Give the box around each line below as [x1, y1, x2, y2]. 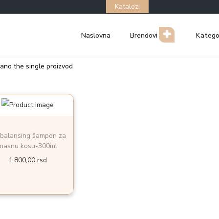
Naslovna [81, 31, 110, 40]
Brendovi [130, 31, 159, 40]
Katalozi [115, 2, 140, 11]
